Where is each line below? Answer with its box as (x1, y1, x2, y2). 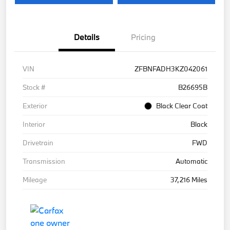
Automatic (176, 156, 207, 166)
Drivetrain (23, 138, 53, 147)
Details (74, 31, 100, 42)
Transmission (23, 156, 65, 166)
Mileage (23, 175, 47, 184)
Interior (23, 119, 45, 129)
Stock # (23, 82, 45, 92)
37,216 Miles (170, 175, 207, 184)
